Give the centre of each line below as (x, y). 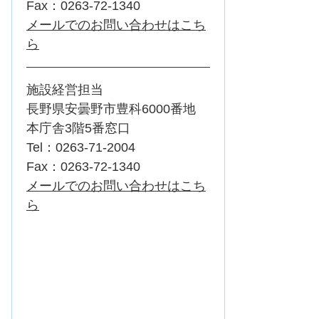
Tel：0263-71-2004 (81, 148)
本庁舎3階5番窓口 (78, 129)
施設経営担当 (65, 90)
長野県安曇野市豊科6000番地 (117, 109)
